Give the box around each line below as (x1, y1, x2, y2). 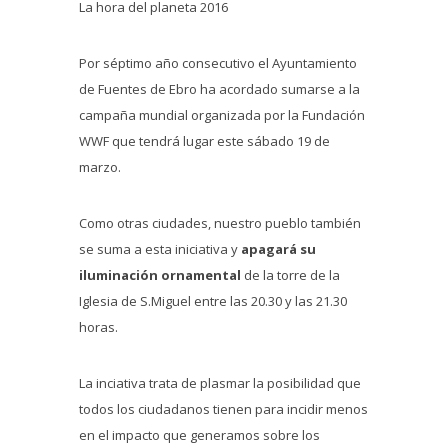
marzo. (79, 158, 121, 177)
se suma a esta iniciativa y (79, 240, 241, 259)
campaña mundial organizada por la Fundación (79, 106, 365, 125)
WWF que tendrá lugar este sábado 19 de (79, 132, 330, 151)
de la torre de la (244, 266, 340, 285)
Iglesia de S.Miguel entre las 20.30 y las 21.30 (79, 292, 347, 311)
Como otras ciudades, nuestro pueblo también (79, 214, 361, 233)
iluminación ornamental (79, 266, 244, 285)
